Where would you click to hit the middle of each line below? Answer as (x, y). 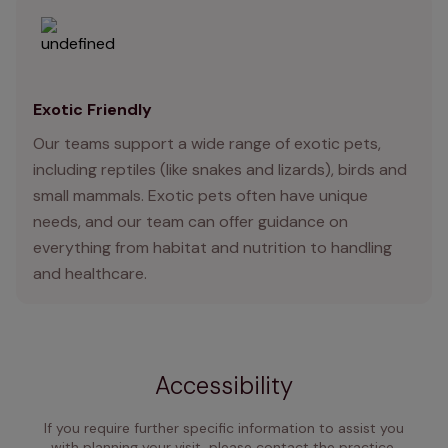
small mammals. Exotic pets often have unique (200, 196)
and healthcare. (90, 274)
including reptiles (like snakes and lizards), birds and (220, 170)
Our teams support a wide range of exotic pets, (207, 144)
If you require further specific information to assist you (224, 428)
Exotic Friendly (92, 110)
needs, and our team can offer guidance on (190, 222)
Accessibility (224, 386)
